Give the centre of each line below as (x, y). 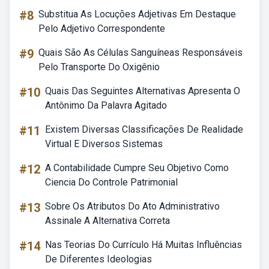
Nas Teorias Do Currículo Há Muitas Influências (144, 245)
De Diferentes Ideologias (98, 259)
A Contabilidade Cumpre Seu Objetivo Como (137, 168)
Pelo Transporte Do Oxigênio (99, 67)
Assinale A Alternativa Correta (107, 221)
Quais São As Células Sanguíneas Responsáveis (141, 53)
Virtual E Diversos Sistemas (104, 144)
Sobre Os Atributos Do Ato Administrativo (132, 206)
